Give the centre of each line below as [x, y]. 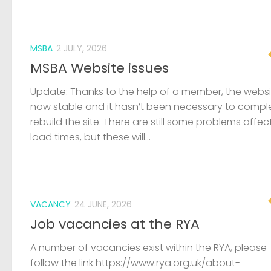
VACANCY [51, 205]
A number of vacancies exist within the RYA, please [149, 248]
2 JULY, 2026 [82, 49]
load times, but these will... [90, 137]
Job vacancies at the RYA [115, 224]
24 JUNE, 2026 [103, 205]
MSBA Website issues [100, 68]
